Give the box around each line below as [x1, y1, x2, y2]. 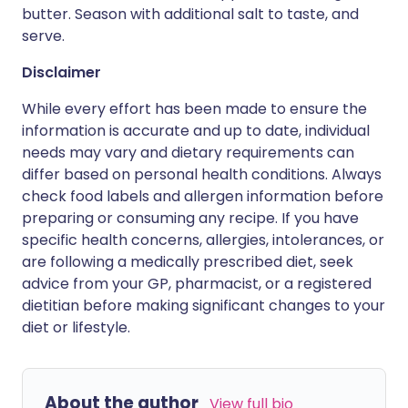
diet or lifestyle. [22, 317, 130, 338]
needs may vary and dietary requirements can [22, 142, 354, 163]
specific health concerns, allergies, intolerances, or [22, 229, 384, 250]
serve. [22, 25, 65, 46]
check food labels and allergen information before [22, 186, 383, 207]
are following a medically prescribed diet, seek [22, 251, 353, 272]
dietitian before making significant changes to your [22, 295, 385, 316]
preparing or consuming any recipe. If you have [22, 208, 359, 229]
